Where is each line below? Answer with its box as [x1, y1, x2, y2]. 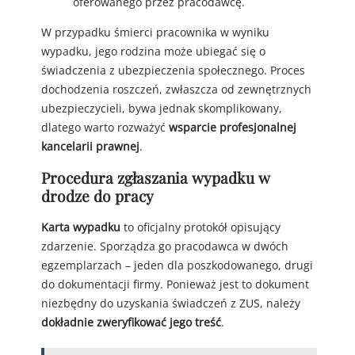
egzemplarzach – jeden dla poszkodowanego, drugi [41, 258, 313, 273]
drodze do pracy [41, 185, 154, 207]
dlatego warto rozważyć [41, 120, 169, 136]
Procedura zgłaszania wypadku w [41, 167, 270, 189]
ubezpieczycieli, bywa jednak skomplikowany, [41, 101, 282, 116]
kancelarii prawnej [41, 139, 139, 155]
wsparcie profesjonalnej [169, 120, 296, 136]
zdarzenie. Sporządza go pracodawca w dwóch [41, 239, 288, 254]
